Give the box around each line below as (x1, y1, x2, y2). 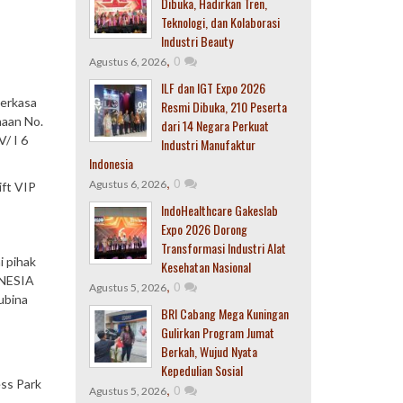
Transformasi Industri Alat (160, 238, 286, 257)
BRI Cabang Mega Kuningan (160, 304, 289, 323)
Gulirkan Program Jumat (160, 323, 274, 342)
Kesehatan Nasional (160, 257, 251, 276)
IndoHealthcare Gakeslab (160, 201, 278, 219)
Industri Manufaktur (160, 135, 255, 154)
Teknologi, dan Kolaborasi (160, 13, 280, 31)
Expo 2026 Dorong (160, 219, 247, 238)
